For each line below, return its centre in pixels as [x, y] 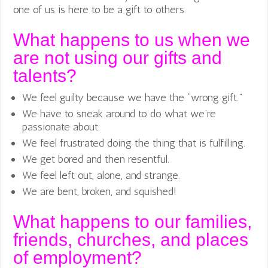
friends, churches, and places [131, 240]
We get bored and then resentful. [96, 159]
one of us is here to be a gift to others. [100, 10]
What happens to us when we [132, 40]
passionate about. [61, 127]
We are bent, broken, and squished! [100, 192]
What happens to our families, [133, 222]
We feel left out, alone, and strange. [101, 176]
